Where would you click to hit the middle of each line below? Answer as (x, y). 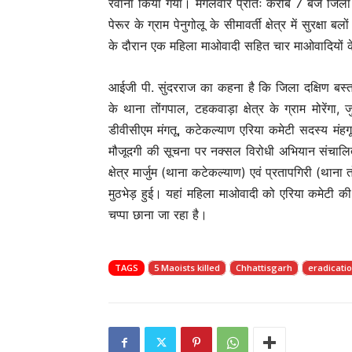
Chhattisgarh (264, 268)
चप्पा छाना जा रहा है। (158, 215)
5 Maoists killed (187, 268)
